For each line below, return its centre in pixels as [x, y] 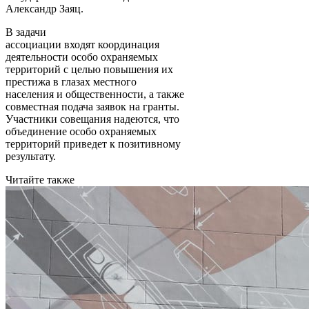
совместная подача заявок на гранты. [92, 106]
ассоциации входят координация [82, 44]
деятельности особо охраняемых [82, 57]
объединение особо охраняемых [81, 131]
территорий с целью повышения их [89, 69]
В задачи [26, 32]
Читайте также [40, 179]
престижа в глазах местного [71, 81]
